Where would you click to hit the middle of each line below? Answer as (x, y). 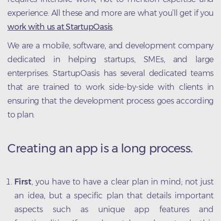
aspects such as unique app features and (114, 210)
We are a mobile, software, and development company (110, 46)
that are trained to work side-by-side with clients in (110, 87)
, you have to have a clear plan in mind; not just (123, 182)
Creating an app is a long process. (100, 148)
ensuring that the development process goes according (110, 101)
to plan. (21, 115)
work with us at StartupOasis (60, 27)
